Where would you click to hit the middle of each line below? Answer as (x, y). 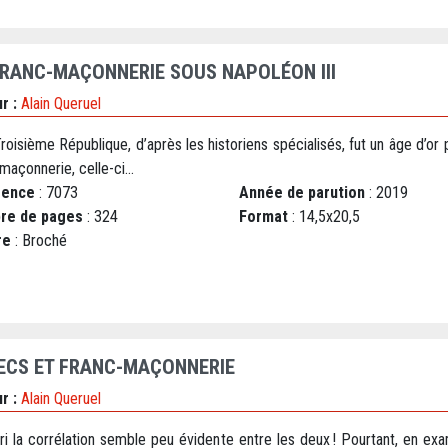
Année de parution (302, 193)
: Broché (39, 241)
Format (263, 217)
